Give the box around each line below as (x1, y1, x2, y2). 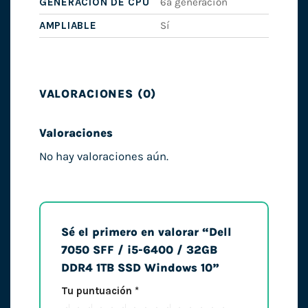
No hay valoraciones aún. (38, 150, 168, 164)
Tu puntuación (60, 285, 135, 298)
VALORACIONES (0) (38, 87, 157, 101)
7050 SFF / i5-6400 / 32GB (60, 243, 217, 257)
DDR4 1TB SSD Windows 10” (60, 261, 223, 275)
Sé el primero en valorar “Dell (60, 225, 232, 239)
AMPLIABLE (38, 19, 97, 32)
